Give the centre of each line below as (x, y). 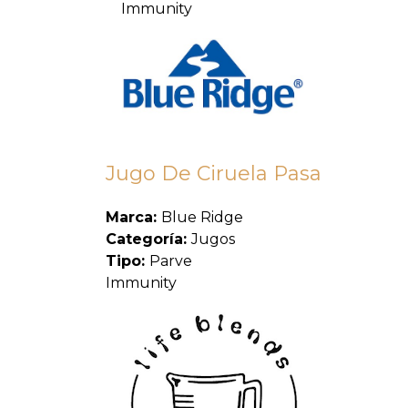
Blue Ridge (202, 218)
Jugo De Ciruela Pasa (213, 174)
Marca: (133, 218)
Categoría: (148, 240)
